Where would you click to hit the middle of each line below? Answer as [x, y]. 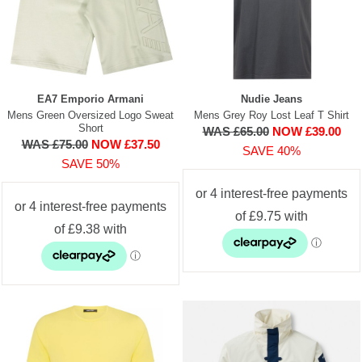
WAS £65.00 [236, 131]
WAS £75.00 [55, 144]
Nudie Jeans [271, 99]
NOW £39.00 [306, 131]
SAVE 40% [271, 150]
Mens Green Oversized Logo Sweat [90, 115]
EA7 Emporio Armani [90, 99]
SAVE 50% [90, 163]
